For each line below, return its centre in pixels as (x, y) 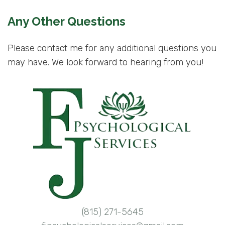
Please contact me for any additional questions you (112, 48)
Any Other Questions (67, 22)
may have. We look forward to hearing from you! (105, 63)
